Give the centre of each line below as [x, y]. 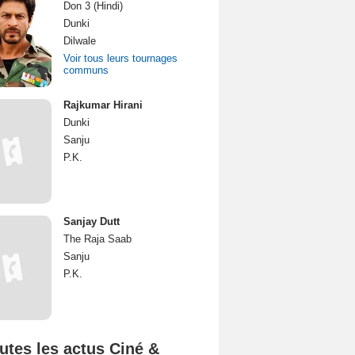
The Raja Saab [97, 239]
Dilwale [80, 41]
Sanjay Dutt [92, 221]
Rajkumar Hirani [103, 105]
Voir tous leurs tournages [120, 58]
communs [86, 70]
